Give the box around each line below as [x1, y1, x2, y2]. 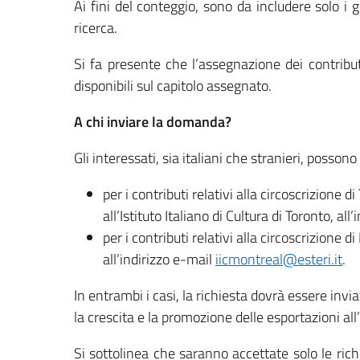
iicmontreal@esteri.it [215, 247, 342, 270]
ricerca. [74, 16, 117, 39]
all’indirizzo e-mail [103, 247, 215, 270]
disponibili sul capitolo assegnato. [74, 74, 272, 96]
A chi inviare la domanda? [74, 110, 231, 133]
